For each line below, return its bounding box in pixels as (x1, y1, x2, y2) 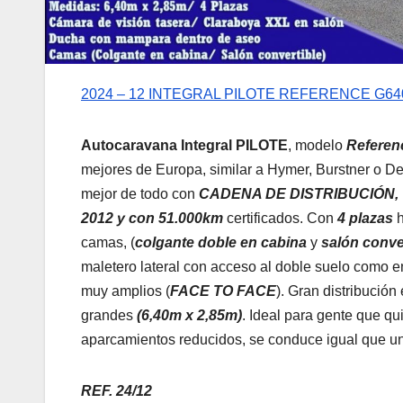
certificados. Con (223, 210, 337, 226)
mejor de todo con (81, 185, 199, 201)
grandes (81, 307, 137, 323)
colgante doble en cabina (135, 234, 307, 250)
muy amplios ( (81, 282, 170, 299)
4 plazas (337, 210, 393, 226)
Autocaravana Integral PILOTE (81, 137, 288, 153)
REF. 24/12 (81, 382, 152, 399)
